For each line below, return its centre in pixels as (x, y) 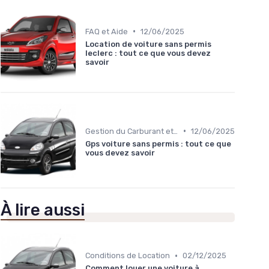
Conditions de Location (128, 256)
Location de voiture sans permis (148, 44)
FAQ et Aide (107, 31)
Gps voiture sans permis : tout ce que (158, 144)
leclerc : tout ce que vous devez (148, 53)
